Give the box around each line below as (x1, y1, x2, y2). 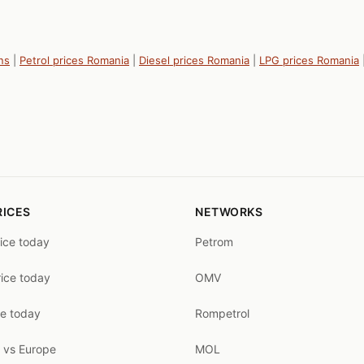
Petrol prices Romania (19, 53, 129, 67)
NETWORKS (195, 204, 262, 219)
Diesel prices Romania (139, 53, 249, 67)
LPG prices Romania (259, 53, 359, 67)
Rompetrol (195, 305, 249, 320)
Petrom (195, 234, 233, 249)
